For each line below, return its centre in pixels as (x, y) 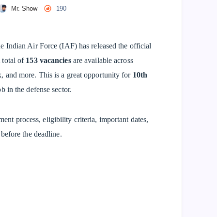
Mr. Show (24, 8)
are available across (102, 60)
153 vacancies (48, 60)
